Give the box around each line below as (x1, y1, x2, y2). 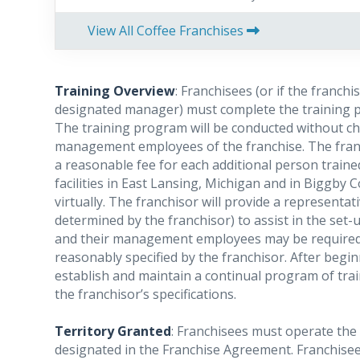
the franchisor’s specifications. (55, 285, 236, 303)
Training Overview (55, 82, 175, 100)
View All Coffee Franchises (88, 22, 247, 39)
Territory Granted (55, 322, 171, 340)
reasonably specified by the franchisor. (55, 248, 290, 266)
